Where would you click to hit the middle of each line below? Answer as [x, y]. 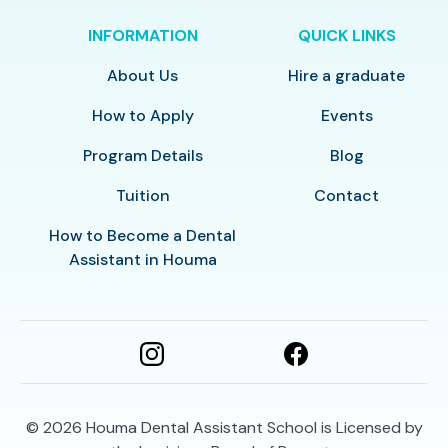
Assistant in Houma [142, 259]
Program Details [142, 155]
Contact [347, 195]
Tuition [142, 195]
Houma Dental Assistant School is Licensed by [254, 427]
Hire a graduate [347, 75]
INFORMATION [142, 35]
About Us [143, 75]
